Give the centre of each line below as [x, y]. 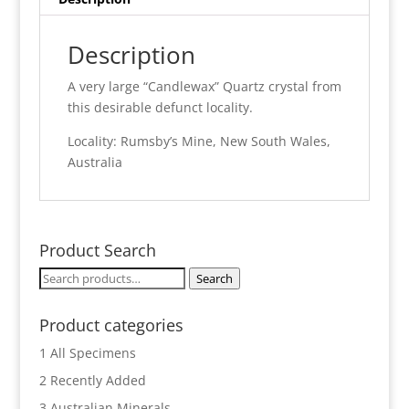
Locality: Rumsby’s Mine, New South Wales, [199, 141]
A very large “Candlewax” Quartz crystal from [204, 86]
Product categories [111, 325]
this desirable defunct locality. [160, 107]
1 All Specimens [87, 352]
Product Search [97, 250]
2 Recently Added [92, 380]
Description [131, 54]
